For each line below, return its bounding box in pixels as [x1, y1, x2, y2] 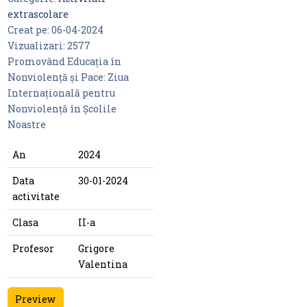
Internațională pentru [7, 86, 115, 100]
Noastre [7, 118, 46, 132]
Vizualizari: [7, 39, 67, 53]
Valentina [77, 258, 127, 271]
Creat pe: [7, 23, 51, 37]
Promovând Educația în [7, 55, 121, 69]
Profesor [12, 242, 54, 256]
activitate [12, 190, 60, 204]
